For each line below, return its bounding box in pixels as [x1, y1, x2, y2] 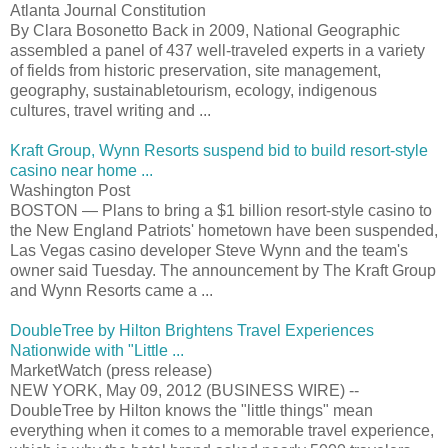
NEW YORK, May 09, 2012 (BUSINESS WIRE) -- [10, 381, 359, 399]
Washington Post [10, 181, 130, 199]
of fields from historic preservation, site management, [10, 61, 381, 79]
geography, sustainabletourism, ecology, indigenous [10, 81, 377, 99]
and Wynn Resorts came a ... [10, 281, 213, 299]
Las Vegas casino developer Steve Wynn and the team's [10, 241, 408, 259]
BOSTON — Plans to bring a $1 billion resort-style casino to [10, 201, 432, 219]
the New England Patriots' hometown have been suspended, [10, 221, 438, 239]
